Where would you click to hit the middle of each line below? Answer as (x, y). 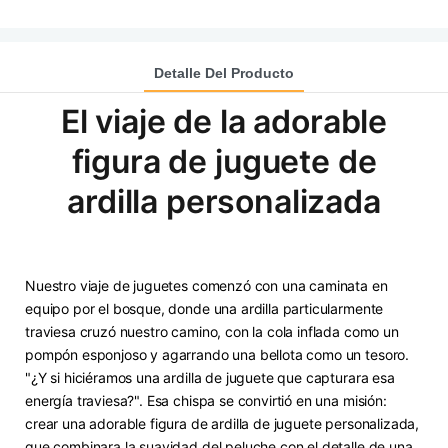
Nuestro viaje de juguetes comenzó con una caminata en (206, 286)
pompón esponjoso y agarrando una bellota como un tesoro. (217, 355)
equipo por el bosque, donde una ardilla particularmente (204, 309)
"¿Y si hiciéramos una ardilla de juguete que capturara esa (210, 378)
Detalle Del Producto (224, 72)
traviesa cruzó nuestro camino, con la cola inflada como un (212, 332)
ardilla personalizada (224, 201)
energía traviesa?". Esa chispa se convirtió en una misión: (206, 401)
